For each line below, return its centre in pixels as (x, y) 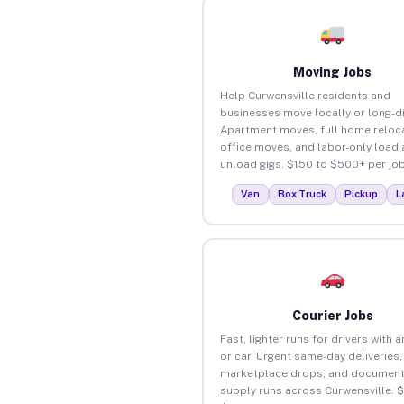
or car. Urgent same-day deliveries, (311, 356)
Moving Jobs (333, 72)
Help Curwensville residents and (305, 95)
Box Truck (303, 193)
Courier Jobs (332, 315)
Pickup (362, 193)
